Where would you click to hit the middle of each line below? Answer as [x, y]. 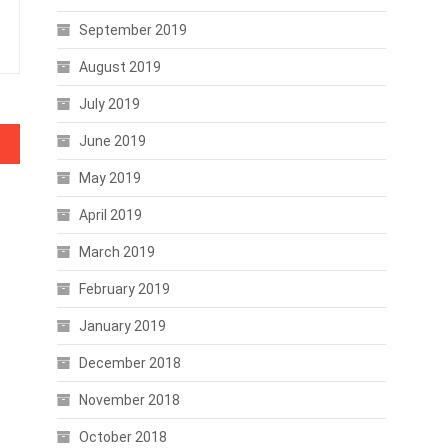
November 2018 [129, 400]
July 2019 [109, 104]
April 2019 [110, 215]
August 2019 [119, 67]
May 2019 [109, 178]
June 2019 [112, 141]
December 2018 [129, 363]
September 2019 [132, 30]
